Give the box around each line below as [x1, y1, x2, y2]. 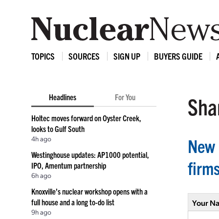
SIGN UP [113, 50, 140, 62]
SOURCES [68, 50, 100, 62]
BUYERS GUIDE [154, 50, 202, 62]
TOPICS [31, 50, 55, 62]
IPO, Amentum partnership [31, 160, 106, 170]
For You [115, 92, 135, 102]
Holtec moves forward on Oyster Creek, [31, 113, 141, 123]
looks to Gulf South [31, 124, 85, 133]
